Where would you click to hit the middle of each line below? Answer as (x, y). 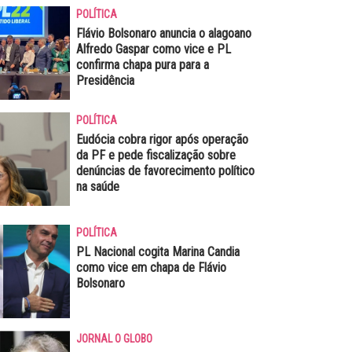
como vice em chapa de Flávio (151, 267)
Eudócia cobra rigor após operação (162, 139)
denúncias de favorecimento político (165, 170)
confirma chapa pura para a (142, 64)
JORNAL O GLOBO (114, 338)
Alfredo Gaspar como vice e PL (153, 49)
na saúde (97, 186)
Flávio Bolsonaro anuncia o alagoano (163, 33)
